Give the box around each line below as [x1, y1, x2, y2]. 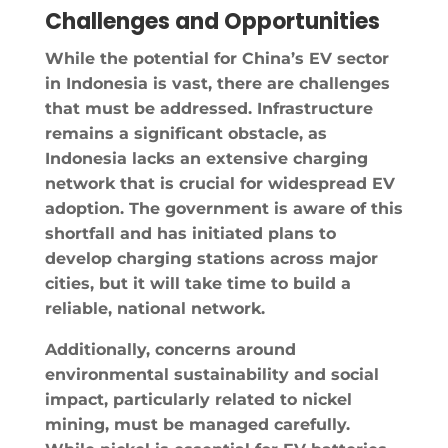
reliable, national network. [44, 298, 265, 318]
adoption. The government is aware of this [44, 198, 403, 218]
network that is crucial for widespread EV [44, 173, 395, 193]
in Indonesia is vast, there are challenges [44, 73, 390, 93]
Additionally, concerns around [44, 339, 296, 359]
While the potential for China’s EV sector [44, 48, 389, 68]
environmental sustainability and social [44, 364, 379, 384]
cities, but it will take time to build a [44, 273, 351, 293]
